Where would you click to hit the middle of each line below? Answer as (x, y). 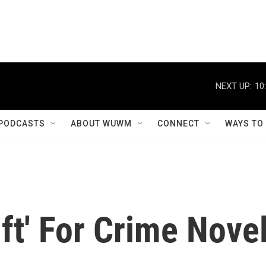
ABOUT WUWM (101, 123)
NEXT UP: (234, 86)
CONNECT (178, 123)
